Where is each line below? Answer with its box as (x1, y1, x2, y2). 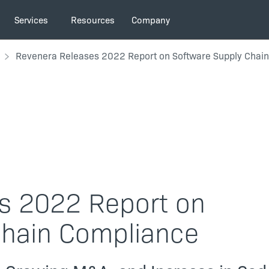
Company (131, 13, 171, 26)
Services (14, 13, 49, 26)
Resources (71, 13, 115, 26)
